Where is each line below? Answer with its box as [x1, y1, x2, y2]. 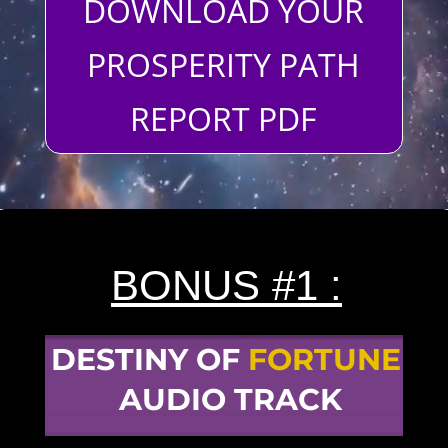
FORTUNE [248, 341, 402, 379]
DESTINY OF [51, 341, 241, 379]
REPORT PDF [130, 97, 318, 141]
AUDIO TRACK [118, 381, 342, 419]
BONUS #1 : [110, 262, 342, 310]
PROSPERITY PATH [87, 43, 361, 87]
